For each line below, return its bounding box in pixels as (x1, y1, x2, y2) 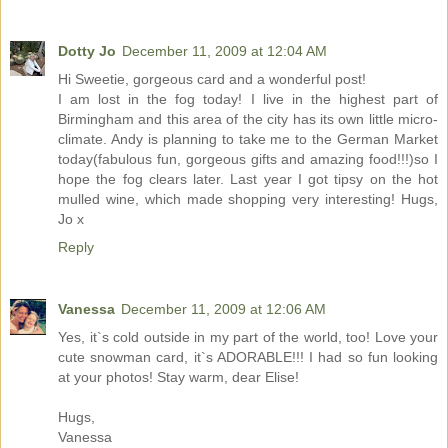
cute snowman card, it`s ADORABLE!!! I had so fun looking (58, 349, 438, 366)
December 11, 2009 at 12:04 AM (122, 43, 327, 60)
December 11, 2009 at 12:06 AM (121, 301, 326, 318)
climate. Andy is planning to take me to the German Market (58, 131, 438, 148)
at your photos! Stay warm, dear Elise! (58, 369, 299, 386)
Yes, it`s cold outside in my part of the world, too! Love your (58, 329, 438, 346)
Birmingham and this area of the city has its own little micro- (58, 111, 438, 128)
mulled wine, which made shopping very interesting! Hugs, (58, 191, 438, 208)
